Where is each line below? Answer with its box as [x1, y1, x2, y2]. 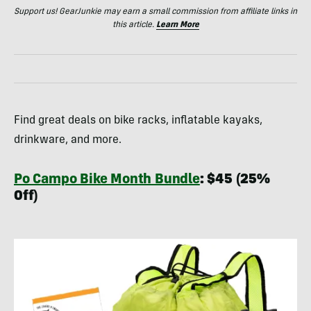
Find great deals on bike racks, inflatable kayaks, [14, 115, 262, 126]
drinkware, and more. [14, 134, 121, 146]
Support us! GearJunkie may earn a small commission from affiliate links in [14, 7, 297, 16]
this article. [112, 20, 156, 29]
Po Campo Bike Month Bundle [14, 173, 200, 187]
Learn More [155, 20, 199, 29]
